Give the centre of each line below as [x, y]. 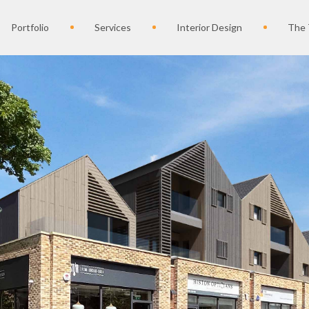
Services [112, 27]
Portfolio [30, 27]
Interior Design [209, 27]
